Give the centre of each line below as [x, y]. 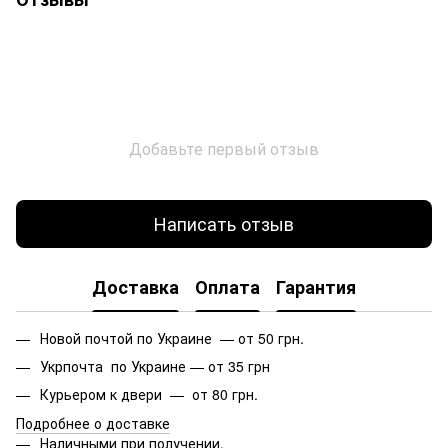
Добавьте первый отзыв [224, 148]
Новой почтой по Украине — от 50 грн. [172, 337]
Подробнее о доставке [93, 422]
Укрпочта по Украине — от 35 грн [155, 365]
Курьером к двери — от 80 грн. [149, 394]
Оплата [227, 287]
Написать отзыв [224, 223]
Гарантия [316, 287]
